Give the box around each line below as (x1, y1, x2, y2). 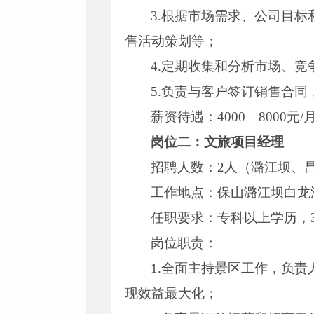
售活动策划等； (125, 34, 218, 48)
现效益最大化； (125, 286, 218, 301)
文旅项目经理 (204, 135, 285, 149)
